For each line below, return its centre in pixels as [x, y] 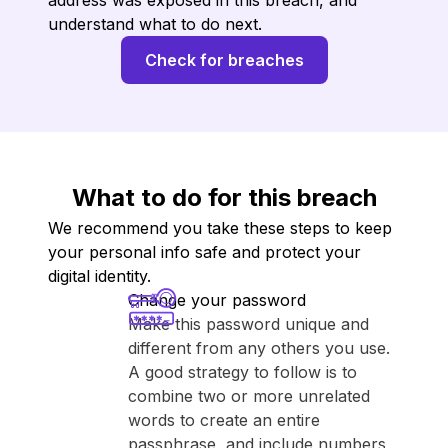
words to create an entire [224, 420]
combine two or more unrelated [249, 396]
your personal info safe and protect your [204, 252]
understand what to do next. [155, 24]
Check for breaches [224, 60]
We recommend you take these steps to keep [220, 228]
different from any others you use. [259, 348]
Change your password [217, 300]
